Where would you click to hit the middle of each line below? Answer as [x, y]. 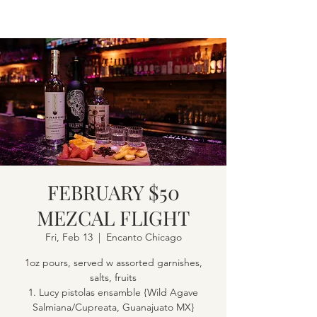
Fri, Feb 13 [69, 237]
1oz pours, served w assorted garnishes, [113, 263]
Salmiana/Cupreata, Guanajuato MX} [113, 307]
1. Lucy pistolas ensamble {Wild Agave [113, 292]
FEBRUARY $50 [113, 192]
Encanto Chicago [144, 237]
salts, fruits [113, 277]
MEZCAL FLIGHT [113, 218]
